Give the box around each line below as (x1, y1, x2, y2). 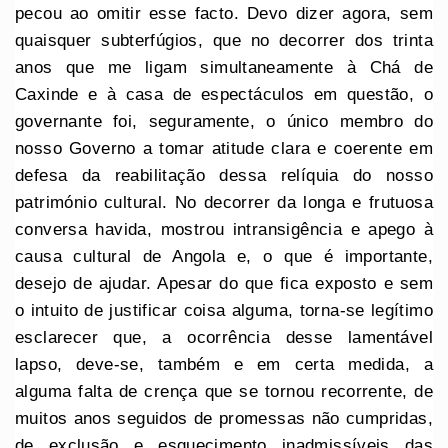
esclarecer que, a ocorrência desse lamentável (15, 327, 433, 347)
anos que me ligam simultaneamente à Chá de (15, 57, 433, 77)
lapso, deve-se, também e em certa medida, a (15, 354, 433, 374)
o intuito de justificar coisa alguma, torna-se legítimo (15, 300, 433, 320)
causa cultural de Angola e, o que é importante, (15, 246, 433, 266)
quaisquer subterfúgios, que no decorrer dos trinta (15, 30, 433, 50)
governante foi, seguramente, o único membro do (15, 111, 433, 131)
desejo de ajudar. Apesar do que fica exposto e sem (15, 273, 433, 293)
